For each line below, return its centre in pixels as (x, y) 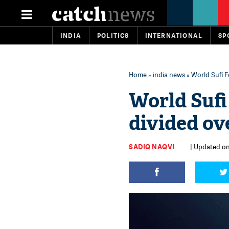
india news (169, 75)
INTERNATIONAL (174, 36)
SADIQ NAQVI (152, 147)
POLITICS (113, 36)
